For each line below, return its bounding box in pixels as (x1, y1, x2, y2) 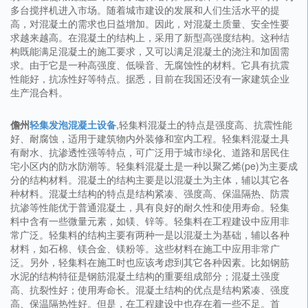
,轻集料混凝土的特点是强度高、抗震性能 (116, 118, 292, 132)
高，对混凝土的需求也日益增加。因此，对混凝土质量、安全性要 (10, 16, 289, 31)
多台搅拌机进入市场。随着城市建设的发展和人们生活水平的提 (10, 3, 280, 17)
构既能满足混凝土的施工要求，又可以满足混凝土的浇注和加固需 (10, 44, 289, 58)
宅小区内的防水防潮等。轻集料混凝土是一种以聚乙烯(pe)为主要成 (10, 159, 298, 173)
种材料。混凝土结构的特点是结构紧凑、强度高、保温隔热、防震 (10, 186, 289, 201)
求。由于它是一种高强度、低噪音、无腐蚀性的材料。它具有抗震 (10, 58, 289, 72)
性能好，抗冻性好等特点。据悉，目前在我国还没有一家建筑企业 (10, 71, 289, 86)
